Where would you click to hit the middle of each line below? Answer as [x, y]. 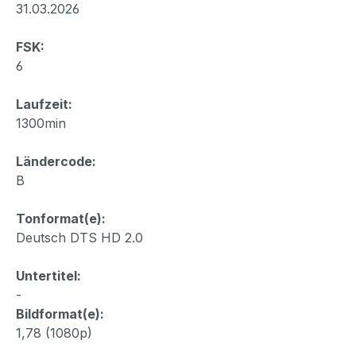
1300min [41, 124]
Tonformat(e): [61, 219]
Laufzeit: [44, 104]
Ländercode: [56, 162]
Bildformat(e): [60, 314]
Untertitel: [48, 276]
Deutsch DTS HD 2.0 [79, 238]
